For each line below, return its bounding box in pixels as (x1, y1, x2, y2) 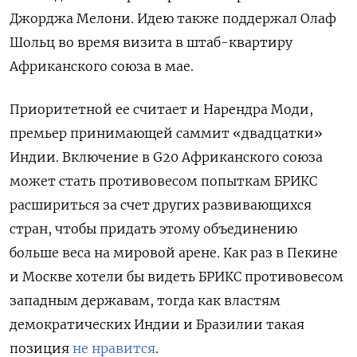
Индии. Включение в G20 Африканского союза (10, 149, 323, 166)
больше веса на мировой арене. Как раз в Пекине (10, 245, 338, 261)
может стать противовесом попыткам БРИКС (10, 173, 317, 190)
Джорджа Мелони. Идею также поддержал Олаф (10, 10, 336, 27)
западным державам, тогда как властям (10, 292, 280, 309)
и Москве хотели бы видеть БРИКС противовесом (10, 269, 343, 285)
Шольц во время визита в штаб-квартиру (10, 34, 292, 51)
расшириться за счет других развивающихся (10, 197, 312, 214)
